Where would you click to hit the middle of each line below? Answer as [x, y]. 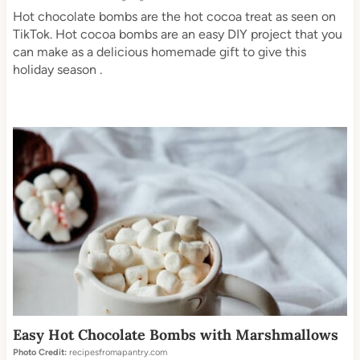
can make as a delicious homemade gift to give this [159, 52]
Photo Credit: [39, 352]
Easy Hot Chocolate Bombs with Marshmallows [175, 334]
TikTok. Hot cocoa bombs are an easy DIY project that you [177, 35]
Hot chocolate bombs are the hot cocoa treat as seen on [174, 17]
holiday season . [57, 70]
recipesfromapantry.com [117, 352]
